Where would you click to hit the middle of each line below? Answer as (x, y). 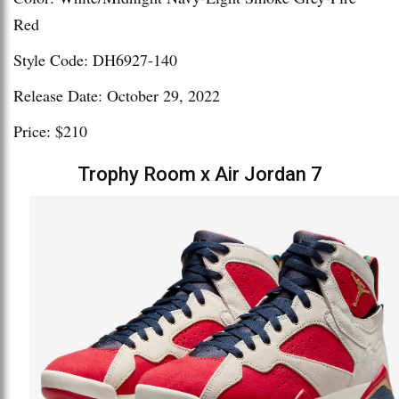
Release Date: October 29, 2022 (117, 96)
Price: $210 (50, 131)
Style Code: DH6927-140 (95, 60)
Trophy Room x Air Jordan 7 (199, 175)
